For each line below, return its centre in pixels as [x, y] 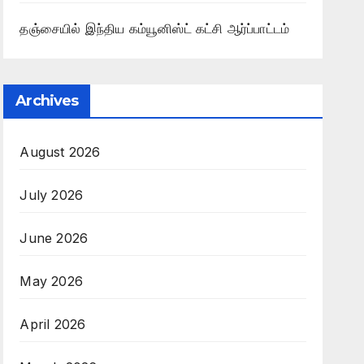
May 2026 [51, 281]
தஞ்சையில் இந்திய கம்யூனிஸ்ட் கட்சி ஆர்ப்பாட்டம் [155, 28]
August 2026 [60, 152]
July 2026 [52, 195]
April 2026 [53, 324]
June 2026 [54, 238]
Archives [47, 100]
